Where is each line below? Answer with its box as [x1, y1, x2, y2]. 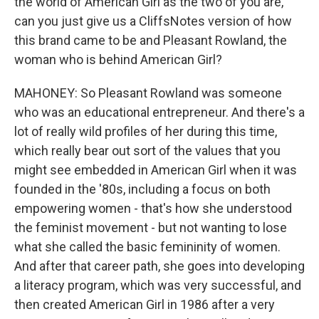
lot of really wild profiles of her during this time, [14, 124, 277, 139]
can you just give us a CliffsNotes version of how [14, 14, 292, 28]
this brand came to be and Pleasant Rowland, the [14, 33, 287, 48]
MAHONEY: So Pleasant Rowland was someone [14, 85, 282, 100]
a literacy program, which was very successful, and [14, 278, 301, 293]
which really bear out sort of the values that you [14, 143, 281, 158]
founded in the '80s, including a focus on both [14, 182, 271, 197]
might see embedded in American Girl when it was [14, 162, 297, 177]
